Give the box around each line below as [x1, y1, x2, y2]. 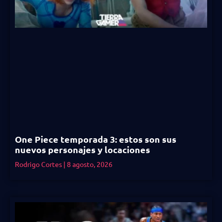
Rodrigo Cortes [15, 159, 63, 168]
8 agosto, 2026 [65, 159, 112, 168]
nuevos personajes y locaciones [15, 143, 150, 155]
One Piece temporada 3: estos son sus [15, 133, 176, 145]
